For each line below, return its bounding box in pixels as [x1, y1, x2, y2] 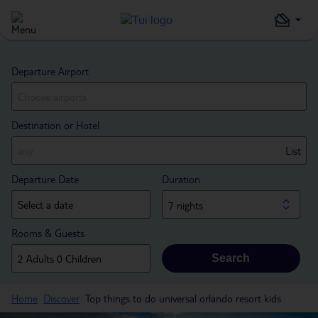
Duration [161, 172, 200, 185]
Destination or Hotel [11, 119, 99, 131]
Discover [43, 292, 79, 305]
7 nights [168, 199, 203, 212]
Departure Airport [11, 65, 89, 77]
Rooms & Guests [11, 226, 84, 239]
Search [212, 252, 251, 264]
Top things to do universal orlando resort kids [85, 292, 281, 305]
